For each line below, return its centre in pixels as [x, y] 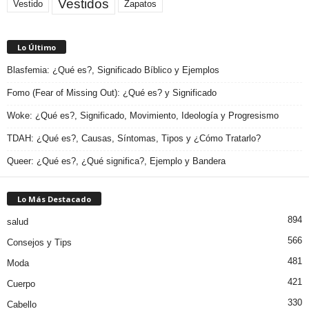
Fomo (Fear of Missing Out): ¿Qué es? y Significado [112, 93]
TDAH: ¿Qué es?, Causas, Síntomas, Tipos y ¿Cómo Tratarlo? [134, 139]
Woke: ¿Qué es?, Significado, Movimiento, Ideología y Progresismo [143, 116]
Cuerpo [21, 284]
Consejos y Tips [39, 243]
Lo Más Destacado [54, 199]
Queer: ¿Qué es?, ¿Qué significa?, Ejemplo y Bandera [116, 161]
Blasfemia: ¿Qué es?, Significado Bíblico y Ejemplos [113, 70]
